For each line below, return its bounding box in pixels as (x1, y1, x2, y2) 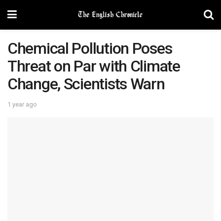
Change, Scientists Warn (7, 74, 165, 93)
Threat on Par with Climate (7, 57, 180, 75)
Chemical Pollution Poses (7, 39, 172, 58)
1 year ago (7, 100, 37, 108)
